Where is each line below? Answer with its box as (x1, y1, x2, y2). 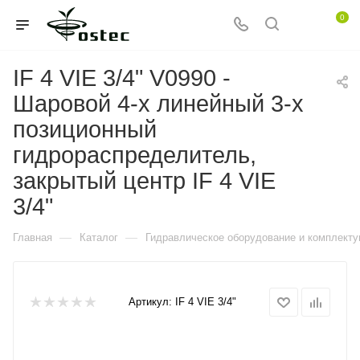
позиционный (13, 117, 157, 142)
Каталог (80, 231, 118, 243)
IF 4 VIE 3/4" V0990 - (13, 65, 231, 91)
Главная (13, 231, 52, 243)
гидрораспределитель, (13, 142, 256, 168)
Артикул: (129, 296, 172, 308)
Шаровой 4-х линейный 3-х (13, 91, 304, 117)
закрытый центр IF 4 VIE (13, 168, 276, 194)
